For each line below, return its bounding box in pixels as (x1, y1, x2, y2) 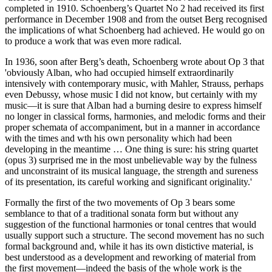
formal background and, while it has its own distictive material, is (5, 240, 253, 251)
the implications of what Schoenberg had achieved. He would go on (5, 24, 265, 35)
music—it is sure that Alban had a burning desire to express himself (5, 100, 262, 110)
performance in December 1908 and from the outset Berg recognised (5, 13, 267, 24)
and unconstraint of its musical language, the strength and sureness (5, 165, 258, 176)
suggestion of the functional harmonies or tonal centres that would (5, 219, 256, 229)
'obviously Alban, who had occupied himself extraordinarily (5, 67, 234, 78)
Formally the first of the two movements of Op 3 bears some (5, 197, 235, 208)
